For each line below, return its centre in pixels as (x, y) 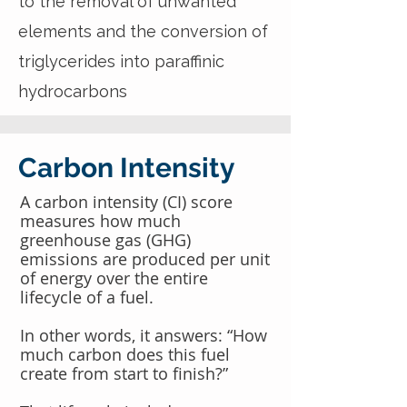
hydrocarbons (73, 91)
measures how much (100, 221)
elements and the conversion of (143, 31)
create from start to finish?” (124, 373)
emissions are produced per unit (145, 259)
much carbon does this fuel (125, 354)
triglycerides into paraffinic (121, 61)
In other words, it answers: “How (144, 335)
